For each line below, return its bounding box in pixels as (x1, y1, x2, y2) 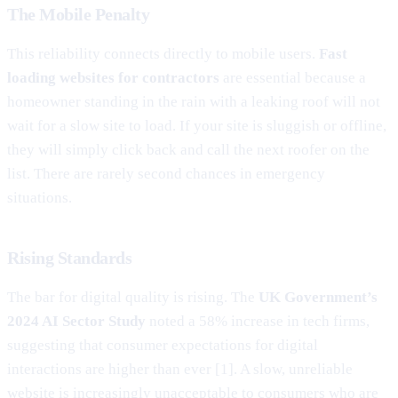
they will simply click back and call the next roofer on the (7, 140, 370, 158)
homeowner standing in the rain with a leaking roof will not (7, 92, 380, 110)
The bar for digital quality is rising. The (7, 288, 259, 306)
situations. (7, 188, 72, 206)
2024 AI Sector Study (7, 312, 146, 330)
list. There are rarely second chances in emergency (7, 164, 325, 182)
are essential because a (219, 68, 366, 86)
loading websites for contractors (7, 68, 219, 86)
